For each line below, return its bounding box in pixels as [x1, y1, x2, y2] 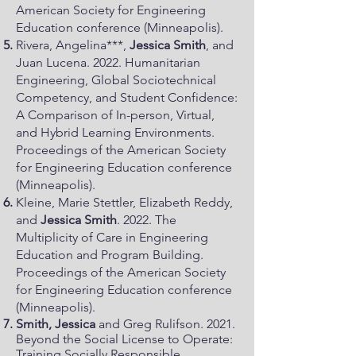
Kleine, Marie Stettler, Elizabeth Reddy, [16, 195, 233, 210]
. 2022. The [117, 212, 176, 227]
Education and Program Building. [16, 247, 203, 262]
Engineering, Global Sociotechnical [16, 72, 216, 87]
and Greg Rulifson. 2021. [95, 316, 235, 331]
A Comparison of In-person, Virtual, [16, 107, 215, 122]
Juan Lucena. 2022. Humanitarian [16, 55, 200, 70]
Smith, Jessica [16, 316, 95, 331]
